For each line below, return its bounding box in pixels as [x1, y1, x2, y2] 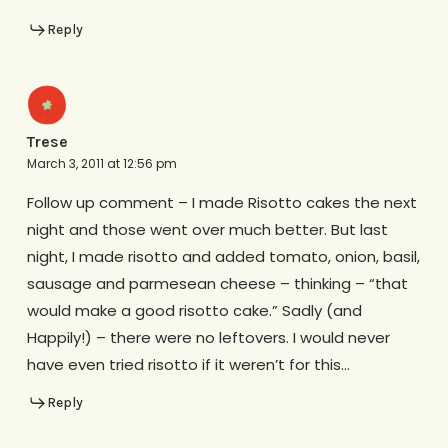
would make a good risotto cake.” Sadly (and [26, 300, 362, 322]
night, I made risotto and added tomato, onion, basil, [26, 246, 420, 268]
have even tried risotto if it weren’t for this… [26, 354, 350, 376]
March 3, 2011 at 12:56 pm [26, 155, 177, 173]
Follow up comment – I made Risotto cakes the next [26, 192, 417, 214]
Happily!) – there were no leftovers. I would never [26, 327, 390, 349]
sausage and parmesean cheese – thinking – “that [26, 273, 408, 295]
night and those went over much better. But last [26, 219, 388, 241]
